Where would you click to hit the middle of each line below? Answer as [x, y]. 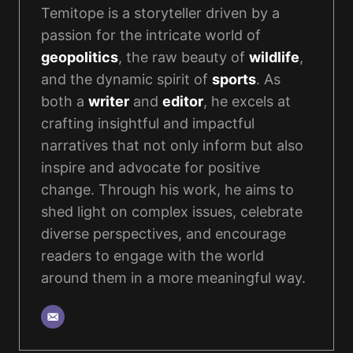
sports [234, 79]
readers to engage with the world [152, 255]
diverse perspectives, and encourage [163, 233]
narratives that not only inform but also [172, 145]
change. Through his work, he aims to [167, 189]
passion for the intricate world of [151, 35]
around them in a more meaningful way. [173, 277]
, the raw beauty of [184, 57]
